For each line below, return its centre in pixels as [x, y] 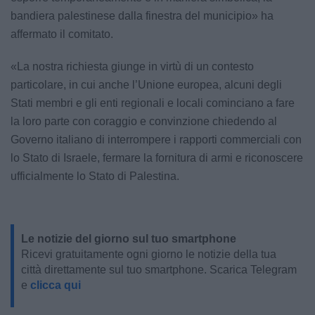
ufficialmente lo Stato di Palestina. [95, 176]
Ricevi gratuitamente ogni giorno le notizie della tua [149, 254]
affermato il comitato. [62, 34]
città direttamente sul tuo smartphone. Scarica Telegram [159, 270]
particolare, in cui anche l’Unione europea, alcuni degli [146, 85]
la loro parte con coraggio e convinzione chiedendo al [144, 121]
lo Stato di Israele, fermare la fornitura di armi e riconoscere [157, 158]
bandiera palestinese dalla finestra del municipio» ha [142, 16]
